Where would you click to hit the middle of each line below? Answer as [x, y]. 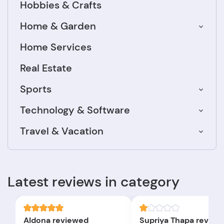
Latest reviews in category [93, 182]
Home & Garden [58, 26]
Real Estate [46, 68]
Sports [36, 89]
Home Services [56, 47]
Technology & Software [75, 110]
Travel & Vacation [62, 131]
